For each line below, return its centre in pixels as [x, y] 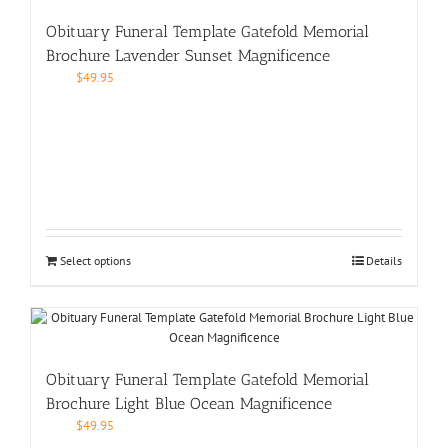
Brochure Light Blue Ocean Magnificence [189, 403]
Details [384, 260]
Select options [95, 260]
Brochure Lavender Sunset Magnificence [188, 55]
